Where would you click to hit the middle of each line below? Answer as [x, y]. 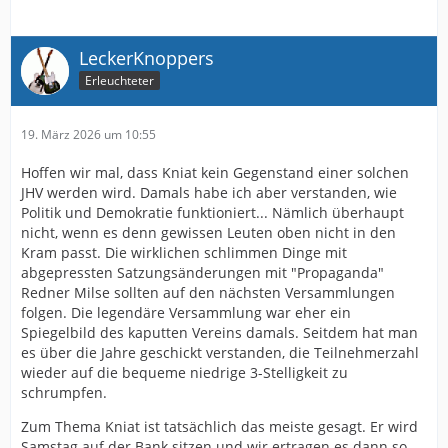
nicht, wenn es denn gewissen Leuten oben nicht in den [208, 232]
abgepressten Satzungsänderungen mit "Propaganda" [202, 272]
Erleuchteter [119, 81]
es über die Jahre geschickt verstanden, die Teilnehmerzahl [220, 352]
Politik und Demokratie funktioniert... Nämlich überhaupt [212, 212]
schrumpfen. [64, 392]
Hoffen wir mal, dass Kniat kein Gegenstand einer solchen [215, 172]
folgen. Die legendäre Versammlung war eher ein [186, 312]
